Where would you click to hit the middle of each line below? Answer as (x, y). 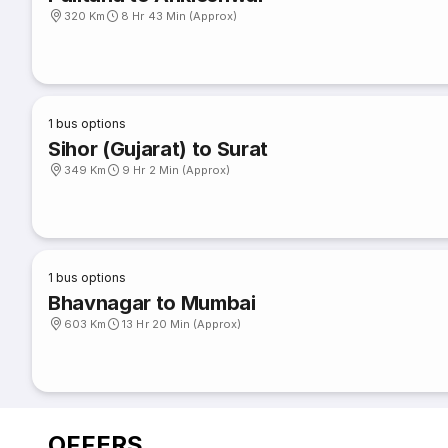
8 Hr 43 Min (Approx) (179, 16)
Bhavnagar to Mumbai (152, 303)
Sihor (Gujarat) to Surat (158, 149)
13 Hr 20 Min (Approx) (182, 324)
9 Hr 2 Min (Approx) (176, 170)
